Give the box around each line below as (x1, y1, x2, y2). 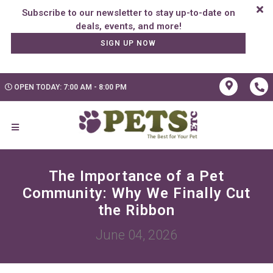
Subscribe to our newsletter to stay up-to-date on (21, 7, 235, 18)
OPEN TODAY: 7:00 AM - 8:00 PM (14, 83, 127, 91)
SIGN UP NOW (101, 39, 157, 48)
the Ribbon (98, 202, 175, 219)
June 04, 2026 (96, 227, 177, 243)
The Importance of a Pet (49, 168, 224, 185)
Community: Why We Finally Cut (23, 185, 250, 202)
